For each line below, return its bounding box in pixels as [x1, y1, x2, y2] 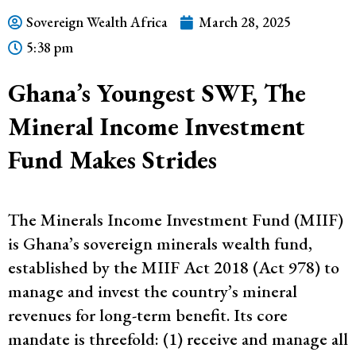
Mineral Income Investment [8, 110, 305, 143]
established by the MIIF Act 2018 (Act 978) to [8, 256, 339, 279]
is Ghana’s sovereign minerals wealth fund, [8, 232, 312, 255]
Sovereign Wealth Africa [26, 13, 168, 31]
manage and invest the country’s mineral [8, 280, 297, 303]
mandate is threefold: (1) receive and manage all [8, 327, 348, 350]
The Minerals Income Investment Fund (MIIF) [8, 208, 343, 231]
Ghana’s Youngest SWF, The [8, 76, 306, 110]
